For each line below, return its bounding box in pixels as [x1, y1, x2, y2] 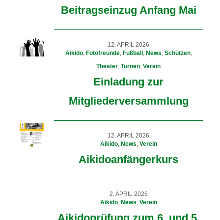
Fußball [122, 49, 143, 56]
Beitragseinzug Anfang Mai [60, 3, 196, 16]
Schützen [164, 49, 191, 56]
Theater [96, 62, 118, 70]
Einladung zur [93, 75, 164, 88]
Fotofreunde [85, 49, 120, 56]
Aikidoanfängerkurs [79, 153, 179, 165]
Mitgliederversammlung [68, 94, 189, 107]
